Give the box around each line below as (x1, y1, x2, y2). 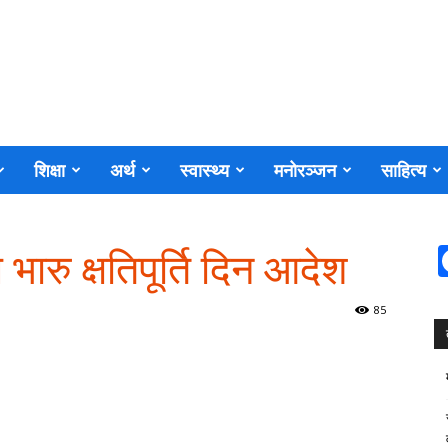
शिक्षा (34, 158, 65, 182)
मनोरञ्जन (274, 158, 336, 182)
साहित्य (381, 158, 426, 182)
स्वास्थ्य (180, 158, 229, 182)
